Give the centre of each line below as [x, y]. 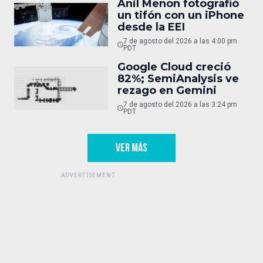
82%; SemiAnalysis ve [178, 79]
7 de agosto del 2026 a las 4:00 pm [180, 41]
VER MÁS [131, 148]
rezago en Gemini [167, 91]
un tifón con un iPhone [181, 16]
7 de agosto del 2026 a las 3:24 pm [180, 105]
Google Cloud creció [174, 67]
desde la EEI [151, 27]
